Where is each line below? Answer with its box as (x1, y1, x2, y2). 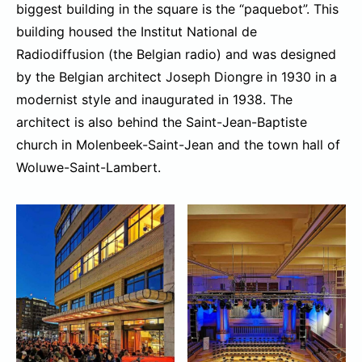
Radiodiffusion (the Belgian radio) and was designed (16, 45, 336, 62)
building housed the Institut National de (16, 23, 257, 40)
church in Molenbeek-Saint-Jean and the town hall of (16, 136, 340, 153)
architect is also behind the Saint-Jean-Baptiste (16, 113, 307, 130)
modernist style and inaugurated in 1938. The (16, 90, 293, 107)
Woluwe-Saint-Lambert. (16, 158, 161, 175)
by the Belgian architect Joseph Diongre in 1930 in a (16, 68, 337, 85)
